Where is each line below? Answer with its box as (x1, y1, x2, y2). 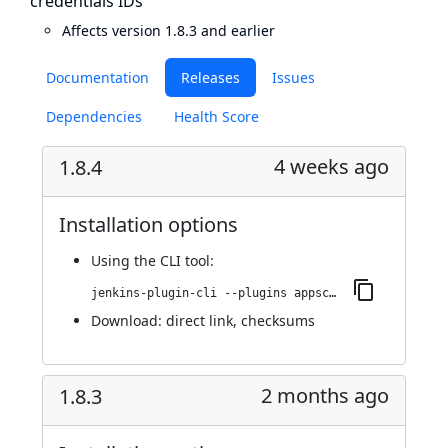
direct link (166, 311, 233, 330)
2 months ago (261, 382, 389, 409)
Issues (272, 68, 315, 87)
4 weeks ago (274, 153, 389, 180)
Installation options (59, 211, 238, 238)
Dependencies (46, 107, 142, 126)
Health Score (174, 107, 259, 126)
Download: (91, 311, 166, 330)
